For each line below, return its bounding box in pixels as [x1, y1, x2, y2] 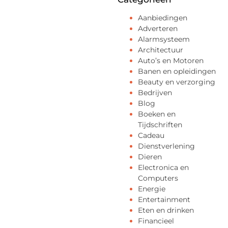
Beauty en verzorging [138, 77, 215, 87]
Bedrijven [138, 88, 172, 97]
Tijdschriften [138, 120, 182, 129]
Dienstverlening [138, 141, 195, 151]
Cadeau [138, 131, 164, 140]
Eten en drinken [138, 206, 194, 215]
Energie [138, 184, 165, 193]
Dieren [138, 152, 162, 161]
